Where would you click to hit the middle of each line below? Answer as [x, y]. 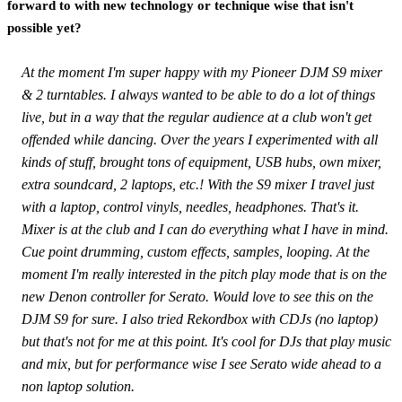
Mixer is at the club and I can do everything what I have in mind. [205, 229]
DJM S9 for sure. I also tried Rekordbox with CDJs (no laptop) [200, 319]
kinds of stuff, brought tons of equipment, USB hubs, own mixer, [201, 162]
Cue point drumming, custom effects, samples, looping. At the [196, 251]
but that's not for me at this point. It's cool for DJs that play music [206, 341]
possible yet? [44, 27]
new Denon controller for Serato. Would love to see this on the [197, 296]
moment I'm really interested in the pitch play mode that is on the [204, 274]
